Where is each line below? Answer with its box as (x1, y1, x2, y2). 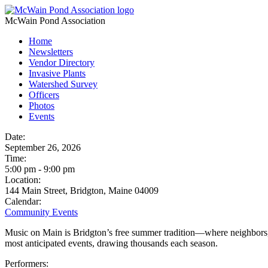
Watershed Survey (29, 79, 98, 89)
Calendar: (5, 196, 41, 206)
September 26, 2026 (5, 142, 81, 153)
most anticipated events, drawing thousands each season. (5, 238, 218, 248)
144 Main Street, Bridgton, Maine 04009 (5, 185, 159, 196)
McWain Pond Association (5, 16, 105, 26)
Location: (5, 175, 41, 185)
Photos (29, 100, 54, 111)
